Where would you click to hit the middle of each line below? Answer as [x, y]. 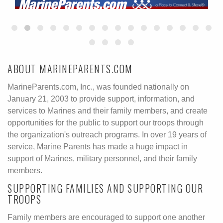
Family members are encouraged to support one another [106, 217]
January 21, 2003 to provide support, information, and [101, 99]
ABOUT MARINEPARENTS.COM [70, 68]
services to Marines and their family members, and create [108, 111]
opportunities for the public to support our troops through [106, 122]
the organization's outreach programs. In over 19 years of [107, 134]
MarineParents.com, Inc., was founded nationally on [98, 87]
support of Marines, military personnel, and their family [102, 158]
